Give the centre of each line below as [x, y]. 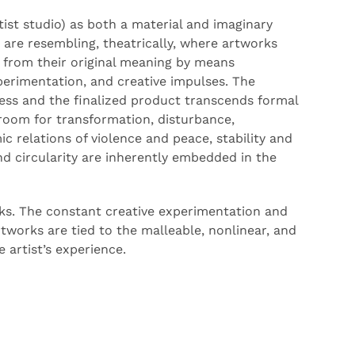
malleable [171, 230]
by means [205, 62]
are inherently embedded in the [177, 157]
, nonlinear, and [249, 230]
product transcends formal [212, 100]
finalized [100, 100]
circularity [46, 157]
